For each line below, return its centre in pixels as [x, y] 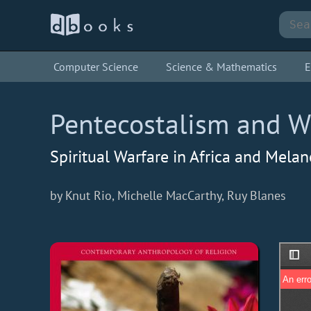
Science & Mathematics [221, 67]
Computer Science [96, 67]
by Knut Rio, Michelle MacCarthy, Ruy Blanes [168, 195]
